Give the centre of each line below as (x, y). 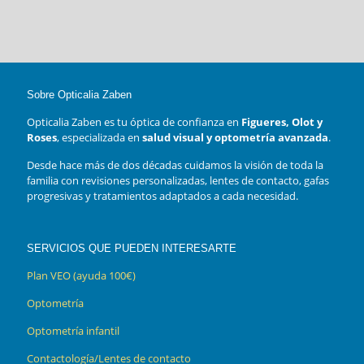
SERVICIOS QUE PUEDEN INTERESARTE (132, 248)
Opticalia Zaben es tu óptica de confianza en (134, 121)
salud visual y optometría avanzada (235, 137)
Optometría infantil (73, 330)
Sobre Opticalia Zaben (79, 94)
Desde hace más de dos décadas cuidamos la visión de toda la (175, 165)
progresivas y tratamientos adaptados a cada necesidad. (162, 195)
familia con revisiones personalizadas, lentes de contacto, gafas (178, 180)
